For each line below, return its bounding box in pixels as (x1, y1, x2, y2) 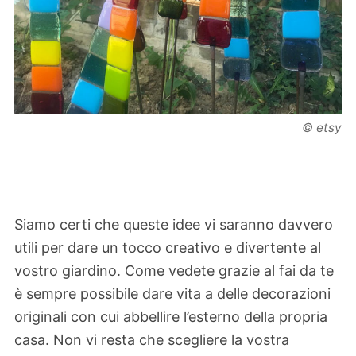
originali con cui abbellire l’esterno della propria (14, 308, 327, 325)
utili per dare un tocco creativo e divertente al (14, 238, 321, 256)
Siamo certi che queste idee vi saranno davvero (14, 215, 333, 233)
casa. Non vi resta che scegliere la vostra (14, 331, 289, 348)
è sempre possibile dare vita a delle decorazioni (14, 284, 331, 302)
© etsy (302, 119, 342, 135)
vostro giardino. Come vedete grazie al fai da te (14, 261, 334, 279)
